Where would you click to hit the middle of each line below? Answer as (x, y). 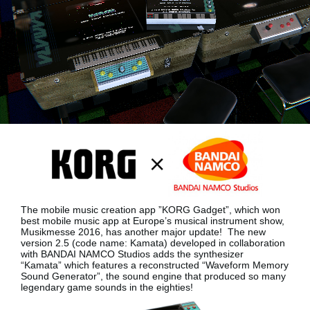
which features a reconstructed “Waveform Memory (175, 265)
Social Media (76, 21)
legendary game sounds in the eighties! (108, 288)
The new (247, 232)
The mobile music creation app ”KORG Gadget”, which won (151, 210)
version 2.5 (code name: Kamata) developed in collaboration (153, 243)
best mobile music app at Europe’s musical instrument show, (153, 221)
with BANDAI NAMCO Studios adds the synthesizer (132, 254)
